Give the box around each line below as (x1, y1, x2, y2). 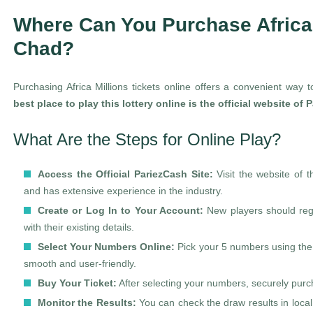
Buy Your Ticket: (38, 277, 117, 289)
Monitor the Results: (38, 297, 136, 308)
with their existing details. (24, 221, 134, 233)
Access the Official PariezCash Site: (38, 168, 213, 180)
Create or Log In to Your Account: (38, 205, 203, 216)
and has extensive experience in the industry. (24, 185, 223, 196)
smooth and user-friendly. (24, 258, 136, 269)
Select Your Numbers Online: (38, 241, 175, 252)
